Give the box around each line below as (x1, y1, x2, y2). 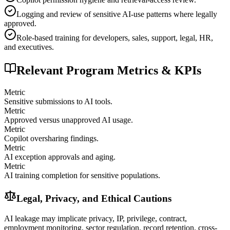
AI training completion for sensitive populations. (4, 170, 160, 180)
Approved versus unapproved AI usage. (4, 115, 133, 124)
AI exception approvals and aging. (4, 152, 116, 161)
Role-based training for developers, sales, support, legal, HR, (16, 33, 213, 42)
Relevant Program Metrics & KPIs (16, 63, 201, 77)
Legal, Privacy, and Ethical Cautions (16, 193, 171, 204)
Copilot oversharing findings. (4, 133, 99, 143)
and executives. (4, 42, 54, 51)
